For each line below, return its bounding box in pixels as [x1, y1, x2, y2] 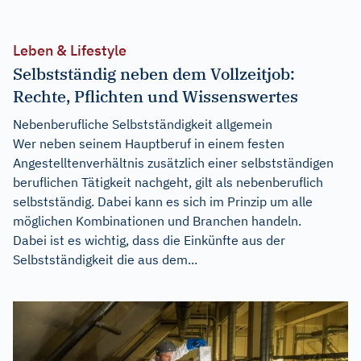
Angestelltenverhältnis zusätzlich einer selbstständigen [13, 155, 334, 171]
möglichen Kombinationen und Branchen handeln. [13, 213, 301, 229]
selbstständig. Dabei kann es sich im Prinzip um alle [13, 193, 313, 210]
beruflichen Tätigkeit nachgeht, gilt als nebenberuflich [13, 174, 323, 190]
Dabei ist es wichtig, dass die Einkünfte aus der [13, 232, 285, 248]
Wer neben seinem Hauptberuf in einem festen [13, 135, 284, 151]
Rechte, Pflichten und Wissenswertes [13, 85, 298, 107]
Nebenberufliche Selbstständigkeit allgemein [13, 116, 272, 132]
